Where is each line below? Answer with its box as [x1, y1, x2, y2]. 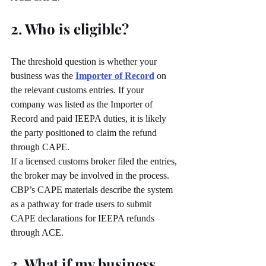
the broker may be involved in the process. [11, 170, 172, 181]
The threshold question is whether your [11, 56, 159, 67]
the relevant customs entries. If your [11, 85, 146, 96]
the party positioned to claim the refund [11, 128, 159, 138]
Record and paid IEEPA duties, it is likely [11, 113, 169, 124]
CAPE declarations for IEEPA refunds [11, 213, 157, 224]
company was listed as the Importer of [11, 99, 155, 110]
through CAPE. [11, 142, 69, 153]
